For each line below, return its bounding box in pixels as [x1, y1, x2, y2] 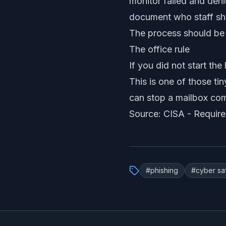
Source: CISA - [129, 108, 194, 119]
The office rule [129, 44, 190, 54]
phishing [150, 166, 178, 175]
